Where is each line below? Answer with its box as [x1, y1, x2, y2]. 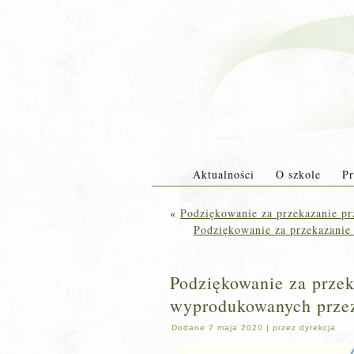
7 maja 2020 [209, 323, 263, 332]
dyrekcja [299, 323, 336, 332]
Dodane [171, 323, 205, 332]
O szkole [275, 167, 321, 182]
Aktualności [192, 167, 254, 182]
